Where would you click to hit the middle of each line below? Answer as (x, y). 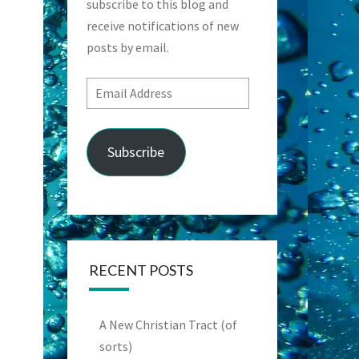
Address (107, 109)
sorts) (115, 346)
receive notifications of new (162, 26)
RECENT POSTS (141, 270)
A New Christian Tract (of (168, 325)
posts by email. (127, 47)
